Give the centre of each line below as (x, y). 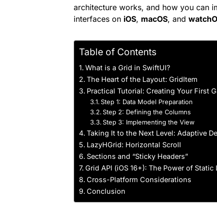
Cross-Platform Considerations (139, 179)
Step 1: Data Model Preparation (147, 102)
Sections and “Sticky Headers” (137, 156)
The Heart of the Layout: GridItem (142, 79)
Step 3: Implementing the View (149, 122)
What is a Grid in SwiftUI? (127, 68)
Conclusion (106, 191)
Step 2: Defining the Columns (147, 112)
